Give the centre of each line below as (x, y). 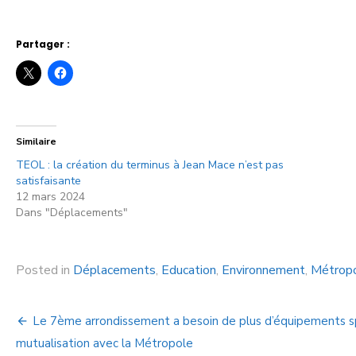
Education (189, 270)
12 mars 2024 (50, 197)
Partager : (43, 44)
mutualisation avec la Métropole (104, 343)
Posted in (44, 270)
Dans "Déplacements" (72, 213)
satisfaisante (48, 181)
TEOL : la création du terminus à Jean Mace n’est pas (150, 165)
